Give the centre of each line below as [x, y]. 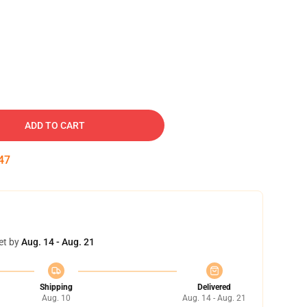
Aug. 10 [56, 298]
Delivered [214, 287]
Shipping [56, 287]
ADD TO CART [55, 125]
